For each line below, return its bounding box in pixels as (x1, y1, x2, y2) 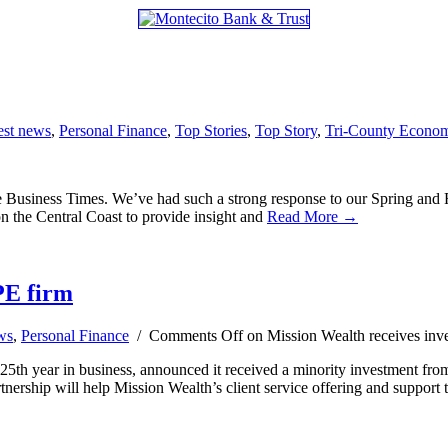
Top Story (255, 121, 317, 139)
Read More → (267, 207, 358, 225)
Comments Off (149, 326, 243, 344)
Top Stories (175, 121, 247, 139)
